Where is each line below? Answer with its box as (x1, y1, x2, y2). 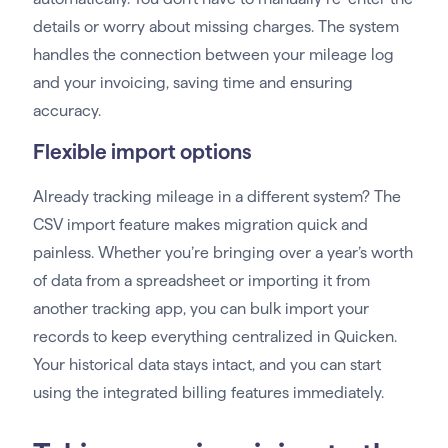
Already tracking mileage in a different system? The (32, 188, 401, 206)
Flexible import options (32, 140, 252, 164)
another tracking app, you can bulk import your (32, 300, 369, 318)
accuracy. (32, 102, 101, 120)
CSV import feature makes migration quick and (32, 216, 368, 234)
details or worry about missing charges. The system (32, 18, 399, 36)
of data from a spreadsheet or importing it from (32, 272, 370, 290)
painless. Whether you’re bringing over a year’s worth (32, 244, 413, 262)
